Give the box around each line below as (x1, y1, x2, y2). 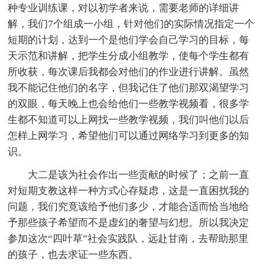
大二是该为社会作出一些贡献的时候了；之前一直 (28, 169, 250, 180)
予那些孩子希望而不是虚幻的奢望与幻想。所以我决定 (8, 216, 250, 228)
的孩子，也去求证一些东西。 (8, 248, 139, 260)
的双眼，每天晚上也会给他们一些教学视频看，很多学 (8, 98, 250, 109)
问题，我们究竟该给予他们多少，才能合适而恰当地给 (8, 201, 250, 212)
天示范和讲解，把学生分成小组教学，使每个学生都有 (8, 50, 250, 62)
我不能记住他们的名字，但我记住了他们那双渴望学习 (8, 82, 250, 93)
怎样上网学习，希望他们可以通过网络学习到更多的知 (8, 130, 250, 141)
